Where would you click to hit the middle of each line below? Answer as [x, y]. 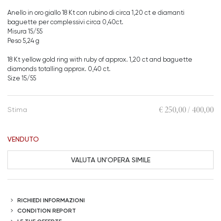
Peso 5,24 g [23, 41]
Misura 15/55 [25, 31]
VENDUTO [23, 139]
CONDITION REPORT [47, 211]
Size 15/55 [22, 78]
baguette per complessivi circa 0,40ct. [65, 22]
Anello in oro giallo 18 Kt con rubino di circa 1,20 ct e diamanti [96, 13]
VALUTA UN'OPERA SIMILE [110, 159]
